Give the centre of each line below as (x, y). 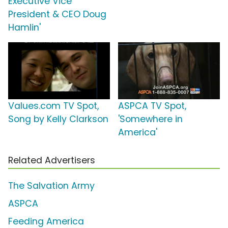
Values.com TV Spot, (53, 106)
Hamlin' (24, 28)
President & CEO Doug (57, 15)
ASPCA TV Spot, (152, 106)
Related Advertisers (52, 161)
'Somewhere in (150, 119)
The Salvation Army (51, 186)
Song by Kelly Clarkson (58, 119)
